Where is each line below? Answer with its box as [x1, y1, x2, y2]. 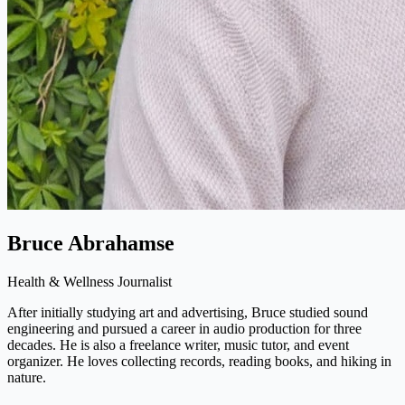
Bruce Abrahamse [7, 231, 174, 255]
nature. [7, 369, 46, 385]
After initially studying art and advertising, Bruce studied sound [7, 304, 368, 320]
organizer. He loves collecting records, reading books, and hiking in [7, 353, 391, 369]
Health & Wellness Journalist [7, 273, 172, 289]
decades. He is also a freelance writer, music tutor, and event [7, 336, 349, 353]
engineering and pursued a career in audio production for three [7, 320, 362, 336]
